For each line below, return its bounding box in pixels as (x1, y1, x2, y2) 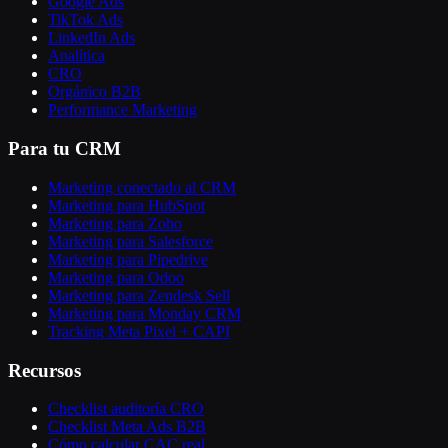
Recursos (8, 359, 81, 381)
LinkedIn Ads (48, 29, 135, 47)
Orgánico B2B (48, 83, 141, 101)
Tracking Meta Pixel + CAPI (48, 322, 230, 340)
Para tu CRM (8, 138, 121, 160)
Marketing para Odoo (48, 268, 184, 286)
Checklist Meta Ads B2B (48, 418, 206, 436)
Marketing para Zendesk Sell (48, 286, 230, 304)
